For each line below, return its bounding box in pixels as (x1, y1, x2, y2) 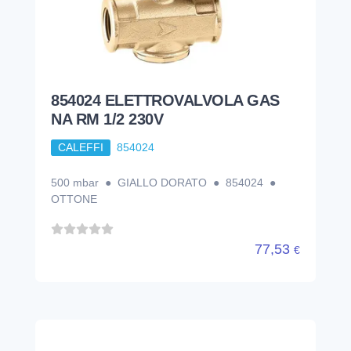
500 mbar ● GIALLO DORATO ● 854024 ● (51, 175, 279, 189)
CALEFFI (57, 141, 103, 154)
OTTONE (51, 192, 97, 205)
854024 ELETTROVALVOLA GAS (51, 92, 280, 110)
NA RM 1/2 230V (51, 110, 163, 128)
